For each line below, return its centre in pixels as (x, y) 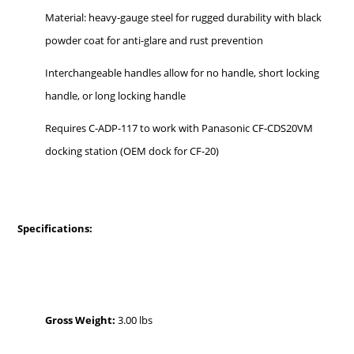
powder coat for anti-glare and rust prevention (154, 40)
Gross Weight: (81, 320)
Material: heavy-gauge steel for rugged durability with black (184, 17)
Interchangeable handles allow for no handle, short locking (183, 72)
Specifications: (55, 228)
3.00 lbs (134, 320)
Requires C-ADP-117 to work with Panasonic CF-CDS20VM (179, 128)
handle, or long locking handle (116, 95)
